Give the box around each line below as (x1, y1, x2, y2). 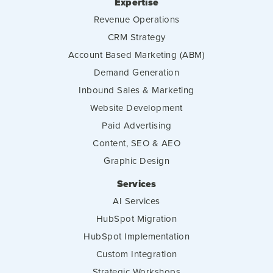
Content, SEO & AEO (93, 136, 180, 149)
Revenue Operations (93, 12, 180, 26)
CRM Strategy (107, 30, 166, 43)
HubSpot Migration (96, 211, 177, 225)
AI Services (113, 194, 160, 207)
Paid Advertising (102, 118, 171, 132)
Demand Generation (93, 65, 180, 79)
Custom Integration (96, 247, 177, 260)
